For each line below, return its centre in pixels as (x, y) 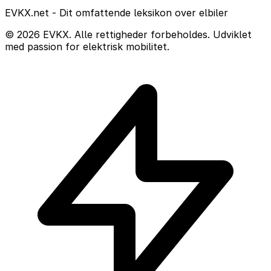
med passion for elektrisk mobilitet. (87, 47)
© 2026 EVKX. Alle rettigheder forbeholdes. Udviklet (128, 35)
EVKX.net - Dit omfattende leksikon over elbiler (116, 13)
